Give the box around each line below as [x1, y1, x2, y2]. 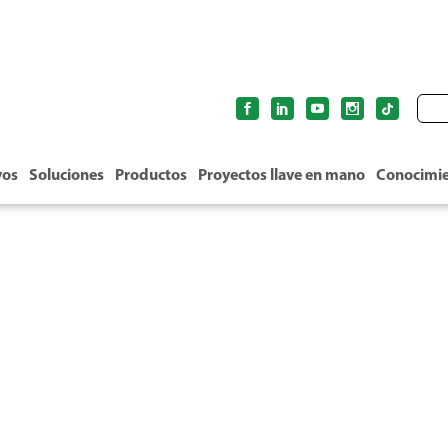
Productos [115, 164, 187, 184]
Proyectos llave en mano [198, 164, 365, 184]
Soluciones [29, 164, 104, 184]
